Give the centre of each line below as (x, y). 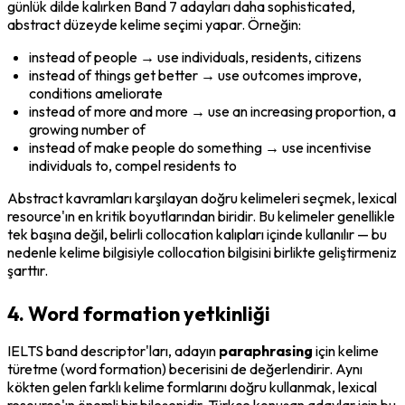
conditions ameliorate (96, 93)
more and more (141, 111)
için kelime (346, 350)
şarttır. (28, 270)
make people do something (178, 147)
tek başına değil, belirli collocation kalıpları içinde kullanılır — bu (197, 234)
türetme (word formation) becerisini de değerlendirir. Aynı (185, 368)
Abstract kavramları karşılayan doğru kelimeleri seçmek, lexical (202, 198)
